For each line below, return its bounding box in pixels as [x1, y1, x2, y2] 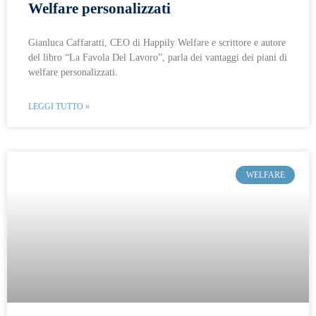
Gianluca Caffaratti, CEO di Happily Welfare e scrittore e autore [28, 37, 286, 48]
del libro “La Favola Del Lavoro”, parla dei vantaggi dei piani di [28, 52, 287, 63]
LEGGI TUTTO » [28, 102, 90, 111]
